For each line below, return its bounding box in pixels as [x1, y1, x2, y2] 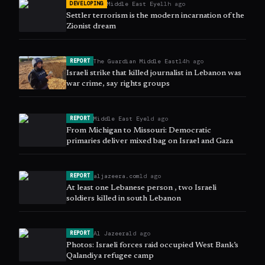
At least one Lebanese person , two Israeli [66, 184, 216, 193]
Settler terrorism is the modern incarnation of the [66, 12, 244, 21]
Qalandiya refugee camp [66, 252, 154, 261]
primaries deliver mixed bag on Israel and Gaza [66, 137, 233, 146]
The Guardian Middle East [93, 57, 179, 65]
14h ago [179, 57, 204, 65]
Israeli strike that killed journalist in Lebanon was [66, 69, 241, 78]
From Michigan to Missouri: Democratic [66, 127, 211, 135]
